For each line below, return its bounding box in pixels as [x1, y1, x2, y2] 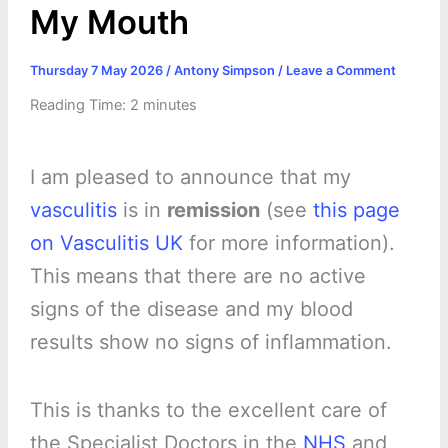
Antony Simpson [173, 63, 278, 79]
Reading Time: [29, 95, 130, 114]
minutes [142, 95, 197, 114]
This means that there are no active [29, 263, 366, 288]
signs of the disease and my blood [29, 296, 353, 321]
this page [312, 197, 400, 222]
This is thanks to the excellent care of [29, 397, 387, 422]
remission [166, 197, 260, 222]
